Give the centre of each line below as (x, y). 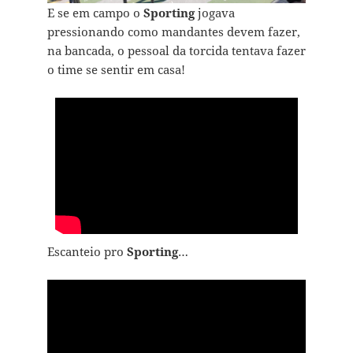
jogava (214, 13)
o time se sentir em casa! (116, 70)
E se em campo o (95, 13)
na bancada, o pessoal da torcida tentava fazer (176, 51)
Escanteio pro (87, 252)
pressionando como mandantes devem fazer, (173, 32)
